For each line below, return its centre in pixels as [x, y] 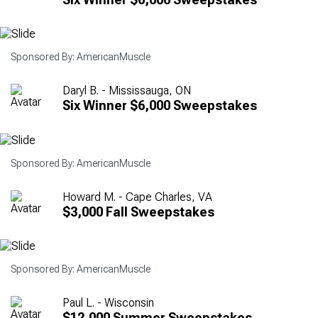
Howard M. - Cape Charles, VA [137, 197]
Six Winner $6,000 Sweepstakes [160, 106]
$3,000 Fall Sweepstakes [138, 212]
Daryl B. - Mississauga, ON [127, 91]
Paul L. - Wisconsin [108, 303]
